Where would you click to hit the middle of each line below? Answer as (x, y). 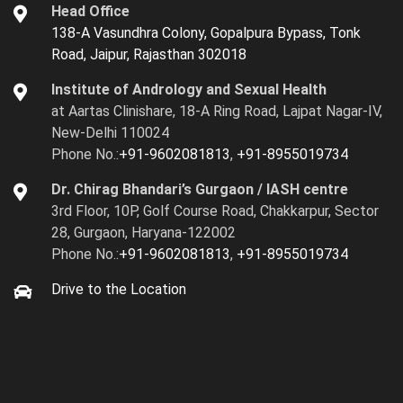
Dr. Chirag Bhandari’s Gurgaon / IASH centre (200, 190)
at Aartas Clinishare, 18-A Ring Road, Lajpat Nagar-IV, (217, 112)
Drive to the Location (119, 290)
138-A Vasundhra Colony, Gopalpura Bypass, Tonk (206, 33)
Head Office (90, 12)
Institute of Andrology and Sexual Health (189, 90)
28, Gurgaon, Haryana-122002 (143, 233)
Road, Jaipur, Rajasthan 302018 (149, 55)
